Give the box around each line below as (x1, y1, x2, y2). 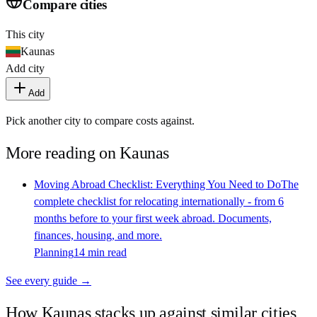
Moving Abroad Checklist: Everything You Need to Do (34, 178, 281, 190)
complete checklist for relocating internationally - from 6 (34, 195, 284, 207)
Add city (6, 62, 45, 74)
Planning (34, 246, 74, 258)
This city (6, 28, 45, 40)
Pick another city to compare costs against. (6, 114, 195, 127)
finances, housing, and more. (34, 229, 162, 241)
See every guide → (6, 274, 91, 287)
